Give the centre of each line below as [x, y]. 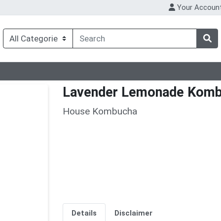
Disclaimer [133, 213]
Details [84, 213]
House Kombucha [100, 111]
